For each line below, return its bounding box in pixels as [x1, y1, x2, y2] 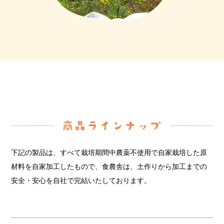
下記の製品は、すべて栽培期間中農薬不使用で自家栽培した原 [11, 148, 207, 156]
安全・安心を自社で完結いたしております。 [11, 176, 151, 184]
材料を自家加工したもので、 [11, 162, 102, 170]
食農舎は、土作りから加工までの [102, 162, 207, 170]
